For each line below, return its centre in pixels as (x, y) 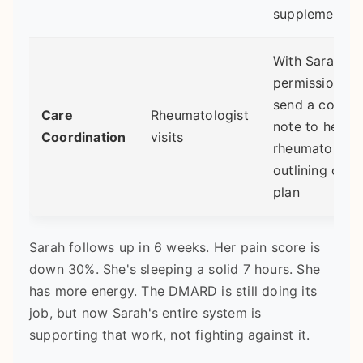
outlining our (313, 170)
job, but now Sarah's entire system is (145, 312)
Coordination (84, 137)
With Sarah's (312, 60)
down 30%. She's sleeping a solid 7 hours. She (175, 269)
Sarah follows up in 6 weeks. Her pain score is (175, 247)
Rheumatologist (200, 115)
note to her (308, 126)
